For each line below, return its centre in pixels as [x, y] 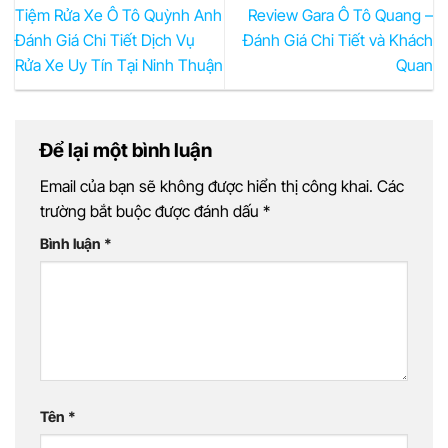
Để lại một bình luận [128, 149]
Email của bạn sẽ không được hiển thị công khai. [206, 186]
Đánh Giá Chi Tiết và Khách [338, 39]
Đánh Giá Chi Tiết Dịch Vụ [105, 39]
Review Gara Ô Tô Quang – [340, 14]
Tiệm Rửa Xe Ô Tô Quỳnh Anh [118, 14]
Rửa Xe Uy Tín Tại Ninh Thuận [119, 64]
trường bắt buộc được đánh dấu [151, 211]
